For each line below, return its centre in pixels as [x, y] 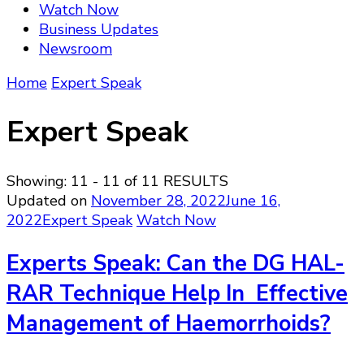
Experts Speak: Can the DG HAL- [175, 263]
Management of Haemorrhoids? [169, 323]
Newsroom [76, 49]
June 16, [253, 201]
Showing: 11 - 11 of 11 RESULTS [117, 182]
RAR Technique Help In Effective [177, 293]
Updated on [49, 201]
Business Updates [99, 29]
